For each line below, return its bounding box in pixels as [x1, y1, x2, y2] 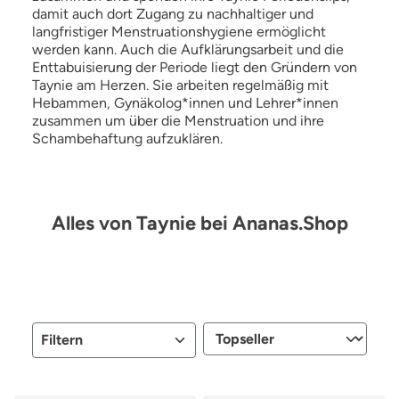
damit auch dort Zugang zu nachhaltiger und [32, 4, 313, 22]
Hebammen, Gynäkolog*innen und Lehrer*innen [32, 94, 338, 111]
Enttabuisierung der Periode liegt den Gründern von [32, 58, 357, 76]
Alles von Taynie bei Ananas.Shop [51, 210, 348, 234]
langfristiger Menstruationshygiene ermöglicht [32, 22, 326, 40]
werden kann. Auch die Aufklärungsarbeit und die [32, 40, 344, 58]
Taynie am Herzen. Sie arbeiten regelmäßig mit [32, 76, 329, 94]
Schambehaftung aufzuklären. [32, 129, 223, 147]
